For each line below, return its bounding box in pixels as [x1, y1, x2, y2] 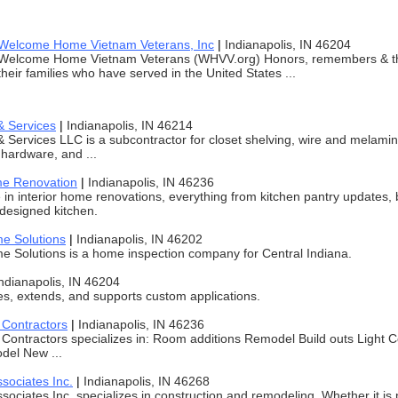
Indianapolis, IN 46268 [84, 374, 210, 388]
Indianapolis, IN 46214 [67, 118, 193, 132]
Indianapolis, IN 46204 [225, 37, 351, 52]
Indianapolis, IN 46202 [76, 232, 203, 246]
